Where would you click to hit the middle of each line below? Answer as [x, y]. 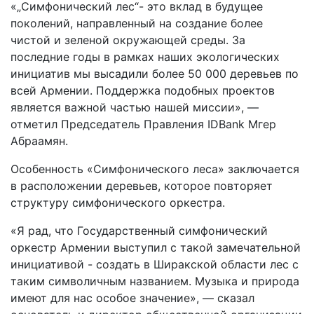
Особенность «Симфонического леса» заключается [155, 169]
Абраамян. [39, 141]
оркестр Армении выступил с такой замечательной [156, 247]
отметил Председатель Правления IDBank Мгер [143, 124]
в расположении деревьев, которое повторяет [142, 185]
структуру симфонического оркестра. [118, 202]
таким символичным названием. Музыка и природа [155, 281]
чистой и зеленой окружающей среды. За [128, 40]
